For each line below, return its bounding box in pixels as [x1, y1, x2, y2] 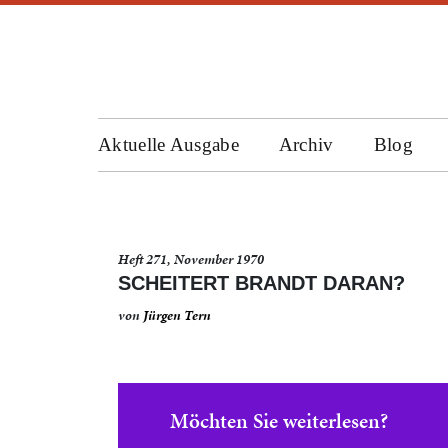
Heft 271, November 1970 [118, 250, 264, 269]
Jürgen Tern [143, 306, 211, 325]
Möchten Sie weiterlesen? [170, 406, 388, 436]
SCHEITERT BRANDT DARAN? [118, 272, 405, 294]
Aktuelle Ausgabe [98, 134, 239, 155]
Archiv [278, 134, 334, 155]
